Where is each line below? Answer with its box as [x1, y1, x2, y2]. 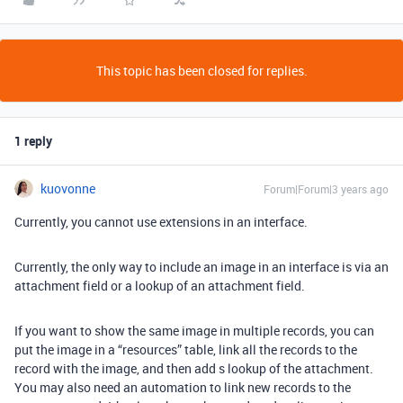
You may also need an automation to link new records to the [14, 379, 351, 396]
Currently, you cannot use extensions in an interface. [14, 213, 310, 230]
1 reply [14, 132, 52, 149]
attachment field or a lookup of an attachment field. [14, 277, 308, 294]
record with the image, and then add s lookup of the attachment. [14, 360, 373, 377]
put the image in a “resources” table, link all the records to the [14, 341, 357, 358]
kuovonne [40, 180, 95, 197]
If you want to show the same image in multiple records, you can [14, 322, 374, 339]
